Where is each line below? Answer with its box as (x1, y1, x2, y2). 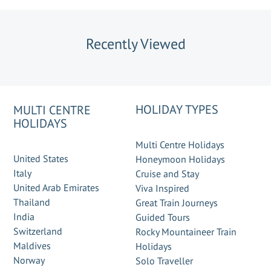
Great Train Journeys (135, 197, 218, 209)
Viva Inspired (135, 182, 189, 194)
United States (13, 152, 69, 165)
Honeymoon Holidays (135, 153, 225, 165)
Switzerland (13, 225, 63, 237)
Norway (13, 254, 45, 266)
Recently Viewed (85, 34, 186, 53)
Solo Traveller (135, 255, 193, 267)
